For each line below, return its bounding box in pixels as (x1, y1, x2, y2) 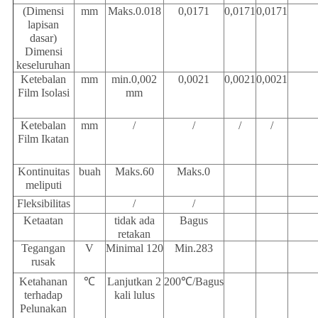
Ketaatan (23, 214, 64, 227)
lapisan (28, 18, 60, 31)
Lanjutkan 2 (107, 275, 162, 288)
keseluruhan (16, 59, 71, 72)
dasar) (30, 32, 57, 45)
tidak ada (114, 214, 155, 227)
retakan (118, 228, 151, 241)
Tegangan (21, 242, 66, 255)
